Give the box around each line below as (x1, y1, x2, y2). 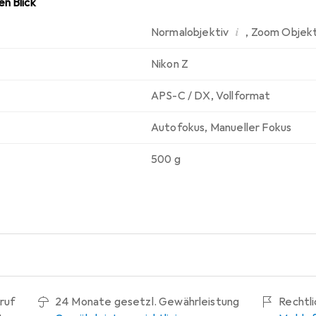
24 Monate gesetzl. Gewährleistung (55, 295, 240, 309)
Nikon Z (151, 57, 189, 71)
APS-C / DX (151, 89, 211, 103)
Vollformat (215, 89, 271, 103)
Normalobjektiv (151, 25, 229, 39)
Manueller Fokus (209, 121, 292, 135)
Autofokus (151, 121, 205, 135)
